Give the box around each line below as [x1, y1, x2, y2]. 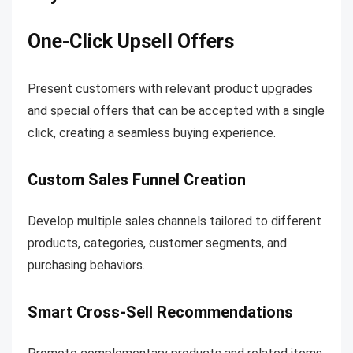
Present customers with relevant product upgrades [28, 81, 313, 97]
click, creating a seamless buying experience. [28, 125, 276, 141]
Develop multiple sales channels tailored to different [28, 214, 321, 229]
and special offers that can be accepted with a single [28, 103, 325, 119]
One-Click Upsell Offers [28, 30, 234, 54]
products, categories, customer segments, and [28, 236, 287, 251]
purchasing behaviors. [28, 258, 145, 273]
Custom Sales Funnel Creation [28, 170, 246, 190]
